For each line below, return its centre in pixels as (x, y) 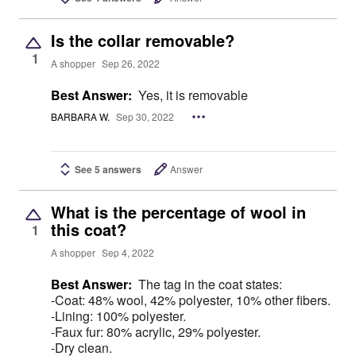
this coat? (89, 229)
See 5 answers (108, 169)
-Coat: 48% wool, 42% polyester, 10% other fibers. (191, 300)
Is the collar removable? (143, 41)
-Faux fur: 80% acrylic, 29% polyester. (156, 332)
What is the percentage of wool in (178, 212)
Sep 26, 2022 (131, 64)
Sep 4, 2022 (128, 253)
